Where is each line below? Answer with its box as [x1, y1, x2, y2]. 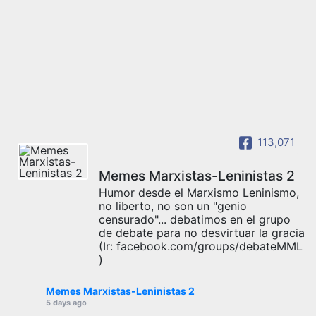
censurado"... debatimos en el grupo [99, 212, 291, 226]
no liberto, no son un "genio [99, 198, 247, 213]
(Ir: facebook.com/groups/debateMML [99, 238, 303, 253]
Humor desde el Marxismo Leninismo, [99, 185, 299, 200]
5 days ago [46, 297, 87, 308]
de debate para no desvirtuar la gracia [99, 225, 305, 240]
